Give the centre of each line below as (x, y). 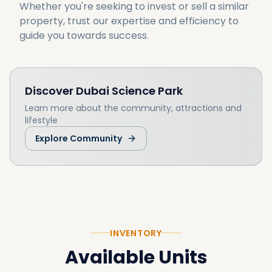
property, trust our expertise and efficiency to (129, 21)
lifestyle (41, 120)
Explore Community (79, 138)
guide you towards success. (84, 36)
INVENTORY (136, 233)
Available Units (136, 257)
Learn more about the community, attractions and (133, 108)
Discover (49, 91)
